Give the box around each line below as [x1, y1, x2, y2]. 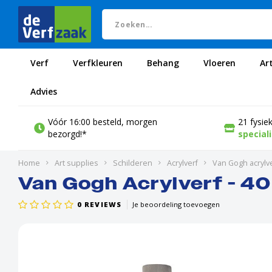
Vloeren [203, 56, 236, 69]
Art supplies [55, 158, 98, 168]
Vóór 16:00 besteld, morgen [47, 116, 157, 127]
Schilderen [113, 158, 152, 168]
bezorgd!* [47, 128, 87, 140]
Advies [30, 85, 57, 97]
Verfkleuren [73, 56, 123, 69]
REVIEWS [82, 200, 122, 209]
